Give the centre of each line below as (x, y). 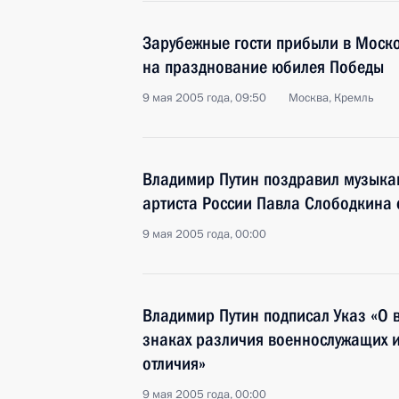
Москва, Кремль (331, 98)
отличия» (174, 363)
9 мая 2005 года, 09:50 (204, 98)
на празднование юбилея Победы (263, 67)
